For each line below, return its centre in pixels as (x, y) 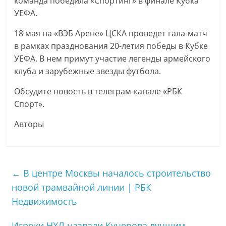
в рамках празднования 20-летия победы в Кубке (111, 46)
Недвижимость (45, 201)
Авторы (29, 124)
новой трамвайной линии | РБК (82, 187)
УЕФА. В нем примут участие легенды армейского (112, 58)
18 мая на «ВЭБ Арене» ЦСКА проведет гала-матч (111, 33)
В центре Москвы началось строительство (116, 173)
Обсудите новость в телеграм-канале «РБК (98, 91)
